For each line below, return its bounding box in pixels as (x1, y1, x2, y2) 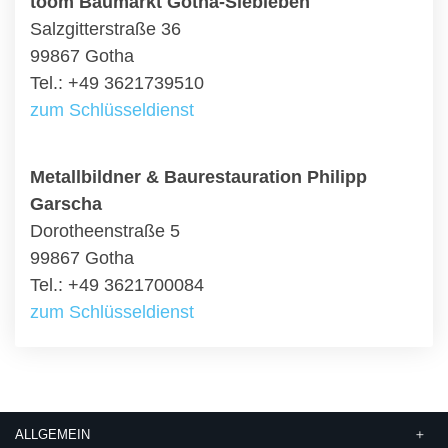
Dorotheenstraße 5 (30, 221, 180, 241)
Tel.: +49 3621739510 (30, 73, 204, 93)
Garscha (30, 194, 102, 214)
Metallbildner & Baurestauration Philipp (30, 167, 367, 187)
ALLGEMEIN (15, 427, 90, 442)
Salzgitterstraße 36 (30, 19, 181, 39)
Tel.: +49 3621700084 (30, 275, 204, 295)
